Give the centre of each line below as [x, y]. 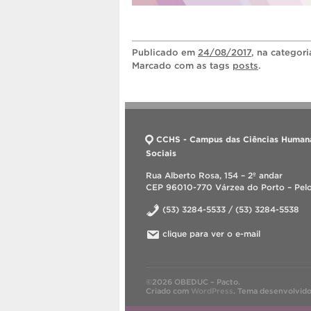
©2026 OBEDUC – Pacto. [193, 281]
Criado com [168, 291]
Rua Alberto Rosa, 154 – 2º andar [214, 175]
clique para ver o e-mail [211, 233]
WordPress [212, 291]
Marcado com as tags [182, 65]
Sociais [161, 153]
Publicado [157, 52]
